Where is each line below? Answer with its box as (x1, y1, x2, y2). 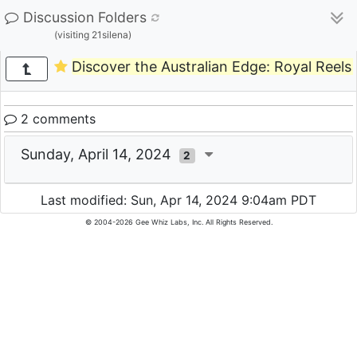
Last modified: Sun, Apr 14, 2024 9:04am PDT (41, 192, 316, 209)
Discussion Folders (23, 9, 147, 25)
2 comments (17, 111, 96, 127)
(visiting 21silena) (54, 29, 131, 41)
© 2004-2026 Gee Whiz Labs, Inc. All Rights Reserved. (84, 218, 273, 227)
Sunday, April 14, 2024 (21, 146, 179, 163)
